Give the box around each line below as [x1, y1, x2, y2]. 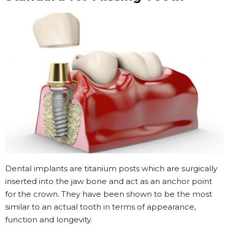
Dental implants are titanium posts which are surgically [5, 163, 217, 173]
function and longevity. [5, 214, 92, 224]
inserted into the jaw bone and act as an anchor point [5, 176, 212, 186]
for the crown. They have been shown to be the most [5, 189, 212, 199]
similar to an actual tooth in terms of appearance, [5, 201, 196, 212]
